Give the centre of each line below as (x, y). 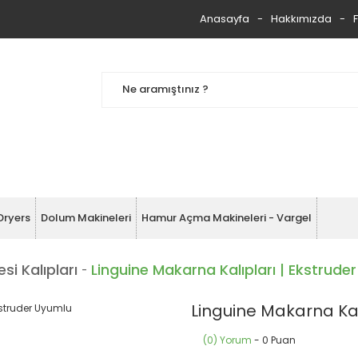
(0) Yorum (227, 340)
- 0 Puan (274, 340)
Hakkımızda (301, 19)
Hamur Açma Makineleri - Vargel (227, 218)
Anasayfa (225, 19)
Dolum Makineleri (86, 218)
